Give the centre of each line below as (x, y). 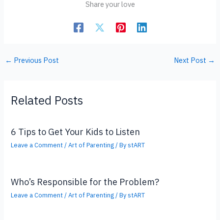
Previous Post (35, 60)
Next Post (191, 60)
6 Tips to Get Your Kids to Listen (76, 132)
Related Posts (47, 100)
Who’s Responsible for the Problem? (85, 181)
